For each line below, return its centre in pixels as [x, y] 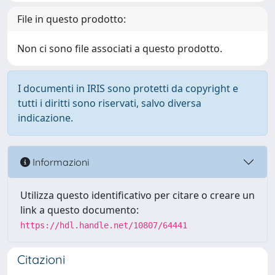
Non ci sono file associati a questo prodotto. [120, 48]
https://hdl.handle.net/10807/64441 [104, 225]
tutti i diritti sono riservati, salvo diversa [110, 103]
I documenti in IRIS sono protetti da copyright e [128, 88]
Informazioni [60, 162]
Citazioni [41, 259]
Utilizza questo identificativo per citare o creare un [137, 195]
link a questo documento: [79, 210]
